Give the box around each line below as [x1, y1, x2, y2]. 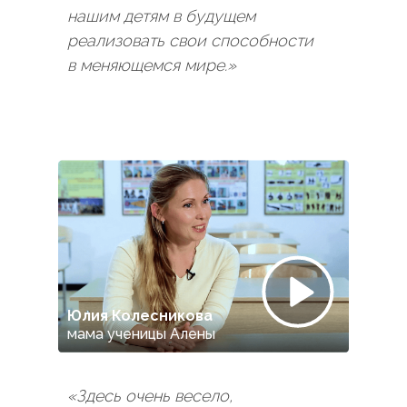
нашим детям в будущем [67, 6, 255, 25]
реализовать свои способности [67, 31, 313, 50]
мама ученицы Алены [67, 325, 215, 342]
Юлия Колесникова [67, 307, 213, 324]
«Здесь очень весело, [67, 386, 233, 405]
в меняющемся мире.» [67, 55, 236, 74]
